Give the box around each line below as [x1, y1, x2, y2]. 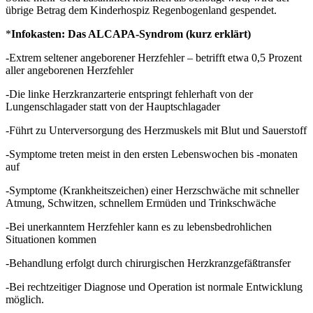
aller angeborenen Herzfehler [6, 64, 133, 76]
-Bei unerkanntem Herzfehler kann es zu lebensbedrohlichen [6, 220, 272, 233]
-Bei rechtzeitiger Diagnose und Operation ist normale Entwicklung [6, 280, 303, 293]
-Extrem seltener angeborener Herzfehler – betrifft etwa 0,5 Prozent [6, 51, 302, 64]
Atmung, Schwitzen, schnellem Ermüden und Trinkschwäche [6, 196, 276, 209]
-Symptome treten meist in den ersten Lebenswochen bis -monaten [6, 147, 298, 160]
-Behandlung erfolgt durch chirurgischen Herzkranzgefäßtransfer [6, 256, 291, 269]
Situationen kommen [6, 233, 96, 245]
